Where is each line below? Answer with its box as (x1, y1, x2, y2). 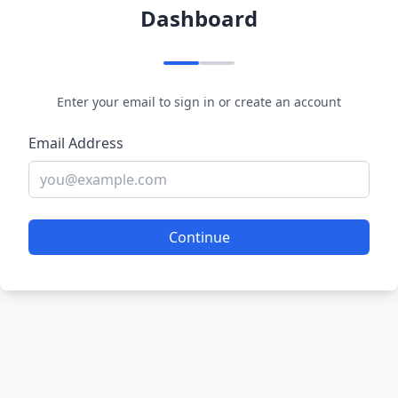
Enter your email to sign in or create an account (57, 93, 341, 110)
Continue (168, 227, 230, 247)
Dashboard (140, 4, 258, 33)
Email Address (28, 133, 123, 153)
